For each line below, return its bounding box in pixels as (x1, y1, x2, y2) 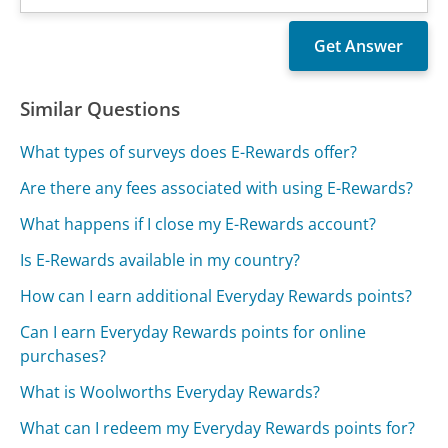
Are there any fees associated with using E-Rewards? (20, 177, 414, 200)
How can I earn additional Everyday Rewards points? (20, 285, 413, 308)
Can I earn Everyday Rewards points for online (20, 321, 367, 344)
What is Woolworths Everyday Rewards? (20, 381, 321, 404)
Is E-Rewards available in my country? (20, 249, 301, 272)
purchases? (20, 345, 107, 368)
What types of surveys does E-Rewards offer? (20, 141, 358, 164)
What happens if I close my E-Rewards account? (20, 213, 377, 236)
